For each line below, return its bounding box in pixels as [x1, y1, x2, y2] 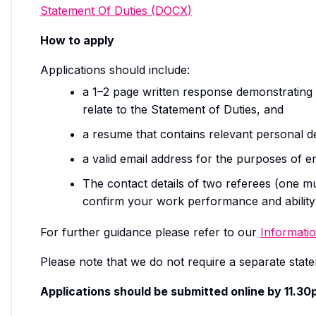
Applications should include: [40, 62, 190, 77]
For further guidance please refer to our [40, 224, 260, 239]
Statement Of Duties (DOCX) [40, 3, 192, 18]
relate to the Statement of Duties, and [83, 102, 284, 116]
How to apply [40, 32, 114, 47]
